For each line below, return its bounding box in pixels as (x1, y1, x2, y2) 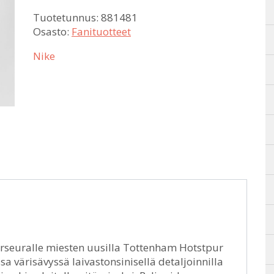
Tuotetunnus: (33, 10, 101, 24)
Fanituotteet (72, 24, 131, 39)
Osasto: (33, 24, 72, 39)
